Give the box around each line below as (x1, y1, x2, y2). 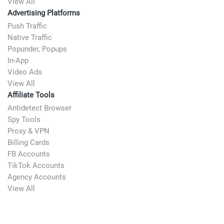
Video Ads (7, 67, 42, 77)
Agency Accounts (7, 172, 66, 182)
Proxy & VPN (7, 126, 49, 136)
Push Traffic (7, 21, 47, 31)
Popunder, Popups (7, 44, 67, 54)
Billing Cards (7, 138, 49, 147)
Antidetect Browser (7, 103, 71, 113)
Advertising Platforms (7, 8, 80, 18)
